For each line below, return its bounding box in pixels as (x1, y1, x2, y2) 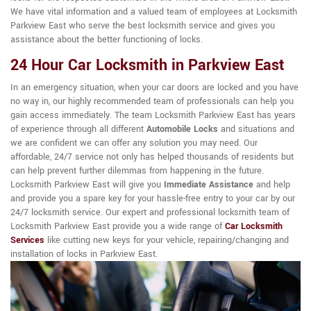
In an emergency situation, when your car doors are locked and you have (10, 81, 299, 94)
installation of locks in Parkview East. (10, 248, 158, 261)
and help (253, 178, 290, 192)
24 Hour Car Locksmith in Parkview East (10, 54, 285, 77)
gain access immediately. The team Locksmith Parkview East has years (10, 109, 296, 122)
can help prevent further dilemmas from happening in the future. (10, 165, 264, 178)
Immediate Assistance (164, 178, 253, 192)
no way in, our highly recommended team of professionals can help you (10, 95, 294, 108)
